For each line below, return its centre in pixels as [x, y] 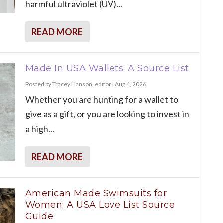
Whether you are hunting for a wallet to [102, 99]
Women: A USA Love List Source [100, 204]
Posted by [39, 84]
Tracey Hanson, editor [81, 84]
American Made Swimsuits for [96, 193]
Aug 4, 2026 [130, 84]
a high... [40, 129]
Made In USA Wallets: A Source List [107, 68]
